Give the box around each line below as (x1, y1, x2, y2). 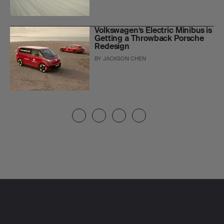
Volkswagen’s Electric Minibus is (94, 25, 212, 36)
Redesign (94, 41, 129, 52)
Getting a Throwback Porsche (94, 33, 204, 44)
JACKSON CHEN (103, 55, 146, 62)
